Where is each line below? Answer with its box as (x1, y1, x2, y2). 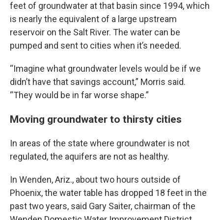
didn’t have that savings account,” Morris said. (10, 77, 186, 87)
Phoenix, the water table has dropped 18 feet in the (10, 188, 207, 198)
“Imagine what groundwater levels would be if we (10, 63, 201, 74)
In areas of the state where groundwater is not (10, 138, 190, 148)
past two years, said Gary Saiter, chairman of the (10, 201, 195, 211)
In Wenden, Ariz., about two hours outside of (10, 174, 181, 185)
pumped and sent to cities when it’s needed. (10, 40, 181, 51)
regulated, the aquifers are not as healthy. (10, 151, 169, 162)
